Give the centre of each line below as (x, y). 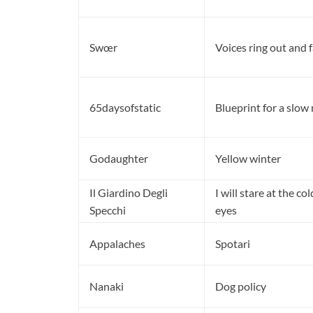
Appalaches (117, 244)
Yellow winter (248, 159)
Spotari (233, 244)
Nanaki (107, 286)
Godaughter (119, 159)
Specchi (108, 210)
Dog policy (241, 286)
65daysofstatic (125, 108)
